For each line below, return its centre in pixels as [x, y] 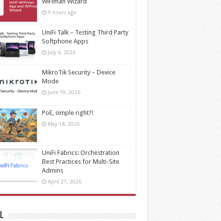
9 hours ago [62, 12]
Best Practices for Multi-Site [80, 161]
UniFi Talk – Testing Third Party [85, 33]
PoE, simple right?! [67, 112]
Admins [52, 170]
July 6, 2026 [61, 53]
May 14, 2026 [63, 124]
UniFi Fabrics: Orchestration [80, 152]
